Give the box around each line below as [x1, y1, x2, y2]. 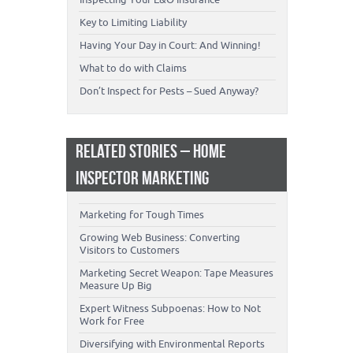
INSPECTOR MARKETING [76, 167, 209, 189]
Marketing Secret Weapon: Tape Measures [80, 266, 273, 281]
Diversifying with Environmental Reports [80, 337, 265, 351]
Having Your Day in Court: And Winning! [80, 39, 261, 53]
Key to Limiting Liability [80, 16, 187, 30]
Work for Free [80, 314, 144, 329]
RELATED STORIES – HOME [76, 140, 226, 162]
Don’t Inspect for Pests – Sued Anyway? [80, 84, 258, 98]
